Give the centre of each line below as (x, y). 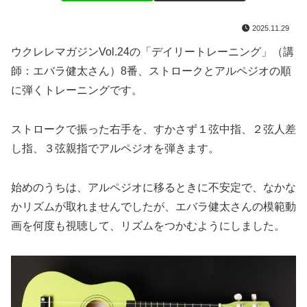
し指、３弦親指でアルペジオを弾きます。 (115, 149)
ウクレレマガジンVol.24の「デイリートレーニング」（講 (152, 52)
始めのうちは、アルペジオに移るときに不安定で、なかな (153, 188)
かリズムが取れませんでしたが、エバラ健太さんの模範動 (153, 207)
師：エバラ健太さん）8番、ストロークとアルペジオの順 (151, 71)
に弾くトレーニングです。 (77, 90)
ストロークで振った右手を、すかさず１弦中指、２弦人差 (153, 130)
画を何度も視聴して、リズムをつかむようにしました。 (148, 226)
